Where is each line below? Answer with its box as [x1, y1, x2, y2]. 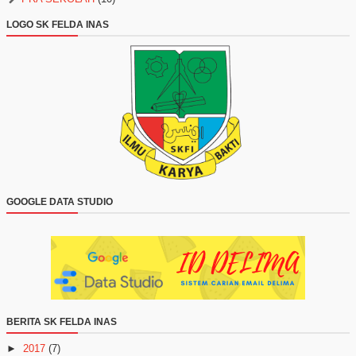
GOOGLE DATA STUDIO [6, 195, 113, 207]
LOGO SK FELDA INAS [6, 18, 109, 30]
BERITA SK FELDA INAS [6, 315, 117, 327]
